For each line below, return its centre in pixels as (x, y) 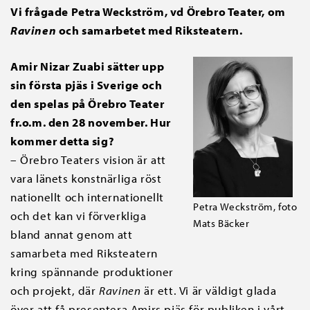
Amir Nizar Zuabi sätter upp (88, 66)
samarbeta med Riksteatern (84, 253)
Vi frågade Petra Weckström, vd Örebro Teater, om (148, 12)
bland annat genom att (72, 235)
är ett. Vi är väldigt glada (209, 291)
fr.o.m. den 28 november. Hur (91, 122)
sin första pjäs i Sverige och (86, 85)
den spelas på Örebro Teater (88, 104)
